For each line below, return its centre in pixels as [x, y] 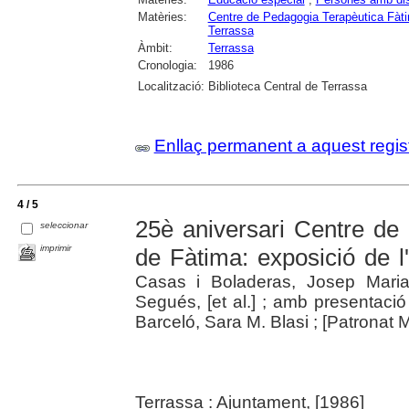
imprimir [56, 248]
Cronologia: [167, 66]
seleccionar [64, 225]
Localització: [171, 87]
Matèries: [162, 17]
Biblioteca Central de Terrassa [287, 87]
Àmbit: [155, 48]
